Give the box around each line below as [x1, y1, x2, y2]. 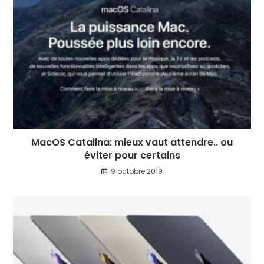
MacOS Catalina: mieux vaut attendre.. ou [31, 136, 233, 150]
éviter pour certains [84, 148, 180, 163]
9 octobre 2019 [111, 166, 163, 177]
